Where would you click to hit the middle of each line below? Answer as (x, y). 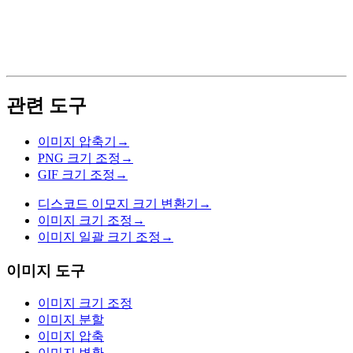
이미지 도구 (46, 270)
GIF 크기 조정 (76, 174)
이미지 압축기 (77, 141)
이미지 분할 (71, 320)
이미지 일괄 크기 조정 (99, 236)
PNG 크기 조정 (79, 158)
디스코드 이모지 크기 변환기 (118, 203)
